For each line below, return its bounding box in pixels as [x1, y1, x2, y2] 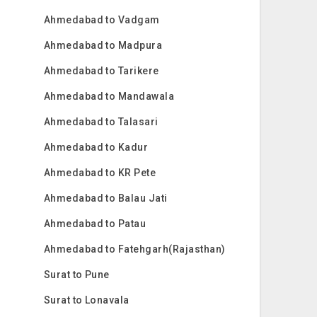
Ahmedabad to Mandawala [43, 91, 175, 102]
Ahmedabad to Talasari [43, 116, 158, 127]
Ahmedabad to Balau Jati [43, 192, 168, 204]
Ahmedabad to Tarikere [43, 65, 159, 76]
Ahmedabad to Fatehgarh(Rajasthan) [43, 243, 226, 255]
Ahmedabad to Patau [43, 218, 146, 229]
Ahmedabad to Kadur [43, 142, 149, 153]
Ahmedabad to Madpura [43, 40, 163, 51]
